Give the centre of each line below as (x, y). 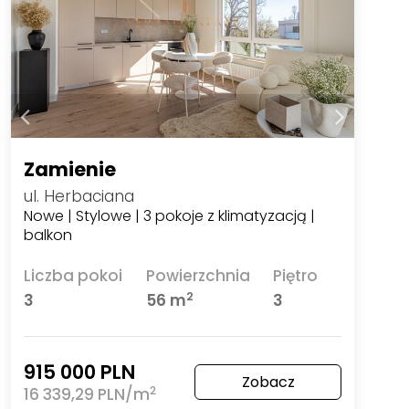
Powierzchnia (198, 275)
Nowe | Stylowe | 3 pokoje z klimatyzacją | (170, 215)
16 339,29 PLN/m (87, 394)
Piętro (296, 275)
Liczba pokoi (73, 275)
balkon (48, 235)
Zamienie (70, 169)
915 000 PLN (80, 372)
